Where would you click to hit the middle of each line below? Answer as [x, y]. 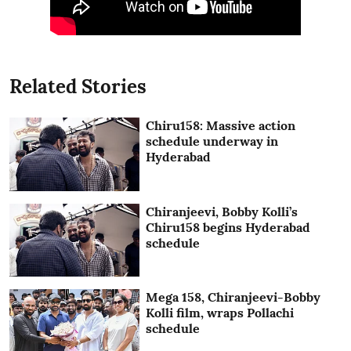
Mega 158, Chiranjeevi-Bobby [233, 297]
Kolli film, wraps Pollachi [220, 313]
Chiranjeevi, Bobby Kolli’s [222, 211]
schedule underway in [212, 141]
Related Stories [78, 87]
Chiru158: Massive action [221, 126]
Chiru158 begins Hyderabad [228, 227]
